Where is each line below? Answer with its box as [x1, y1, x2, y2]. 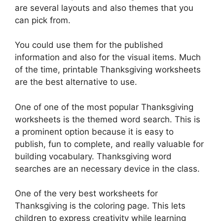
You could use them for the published [15, 40, 163, 50]
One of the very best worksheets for [15, 188, 158, 199]
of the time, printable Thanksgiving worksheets [15, 65, 201, 75]
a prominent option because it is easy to [15, 126, 174, 137]
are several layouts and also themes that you [15, 2, 193, 13]
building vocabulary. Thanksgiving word [15, 151, 172, 161]
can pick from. [15, 15, 71, 25]
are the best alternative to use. [15, 77, 137, 87]
